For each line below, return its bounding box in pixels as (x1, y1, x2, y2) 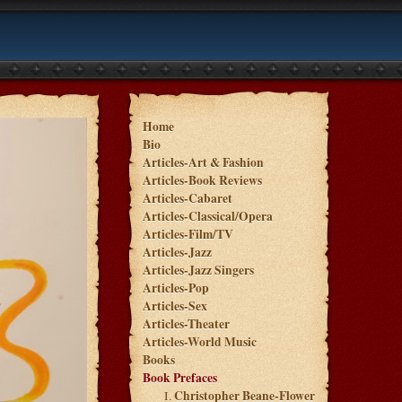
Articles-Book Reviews (143, 171, 262, 189)
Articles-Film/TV (143, 225, 233, 243)
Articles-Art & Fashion (143, 153, 264, 171)
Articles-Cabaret (143, 189, 232, 207)
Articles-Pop (143, 279, 209, 297)
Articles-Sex (143, 297, 207, 315)
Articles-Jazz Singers (143, 261, 254, 279)
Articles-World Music (143, 333, 257, 351)
